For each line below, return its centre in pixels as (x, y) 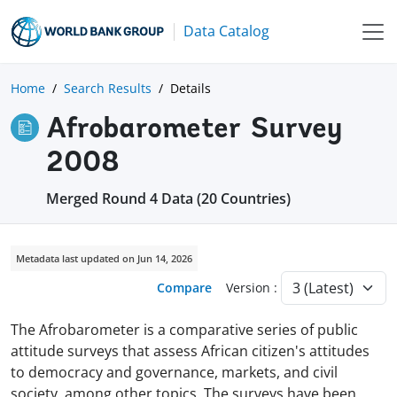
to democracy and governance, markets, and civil (174, 372)
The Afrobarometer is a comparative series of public (184, 329)
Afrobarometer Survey (194, 130)
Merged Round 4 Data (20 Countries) (168, 198)
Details (191, 88)
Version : (253, 288)
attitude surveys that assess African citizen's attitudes (190, 350)
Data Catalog (226, 31)
